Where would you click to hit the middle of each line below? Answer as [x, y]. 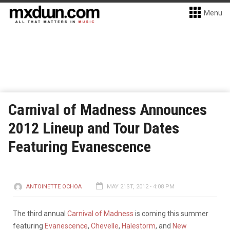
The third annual [40, 214]
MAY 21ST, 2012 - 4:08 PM [141, 187]
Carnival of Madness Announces [108, 110]
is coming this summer [171, 214]
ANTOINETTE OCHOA [54, 187]
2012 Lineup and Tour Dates [94, 128]
